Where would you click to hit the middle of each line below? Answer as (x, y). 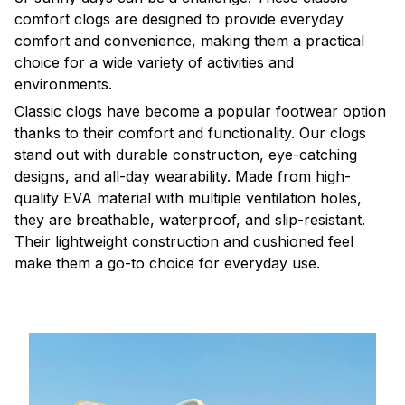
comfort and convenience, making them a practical (189, 40)
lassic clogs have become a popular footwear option (205, 111)
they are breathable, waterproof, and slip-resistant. (190, 219)
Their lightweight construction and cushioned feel (184, 241)
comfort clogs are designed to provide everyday (179, 19)
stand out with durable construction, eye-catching (186, 154)
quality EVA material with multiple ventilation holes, (188, 198)
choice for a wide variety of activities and (154, 62)
